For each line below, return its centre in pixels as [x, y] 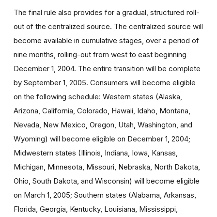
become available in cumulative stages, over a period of [106, 40]
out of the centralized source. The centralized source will [108, 26]
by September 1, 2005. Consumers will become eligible [105, 82]
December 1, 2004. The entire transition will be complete [107, 68]
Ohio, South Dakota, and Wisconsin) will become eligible [107, 181]
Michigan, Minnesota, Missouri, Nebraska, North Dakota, [107, 167]
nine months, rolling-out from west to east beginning [100, 54]
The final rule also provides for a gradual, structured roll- [107, 12]
